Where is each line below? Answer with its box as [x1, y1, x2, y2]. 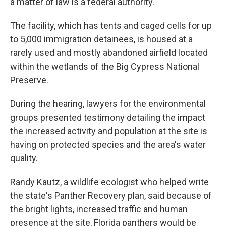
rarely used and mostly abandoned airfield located [10, 47, 208, 58]
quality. [10, 153, 38, 163]
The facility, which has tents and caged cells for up [10, 20, 212, 31]
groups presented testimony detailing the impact [10, 112, 205, 123]
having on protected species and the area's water [10, 139, 206, 150]
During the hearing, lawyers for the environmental [10, 98, 206, 109]
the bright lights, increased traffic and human [10, 204, 188, 214]
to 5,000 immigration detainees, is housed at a [10, 34, 193, 44]
